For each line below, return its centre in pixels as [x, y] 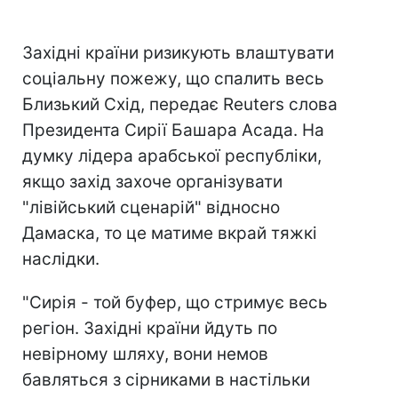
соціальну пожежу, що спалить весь [173, 79]
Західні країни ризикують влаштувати [178, 53]
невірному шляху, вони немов [145, 354]
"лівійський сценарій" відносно [151, 207]
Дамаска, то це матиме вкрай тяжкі [170, 233]
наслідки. [61, 259]
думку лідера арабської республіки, [172, 156]
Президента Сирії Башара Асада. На [173, 130]
